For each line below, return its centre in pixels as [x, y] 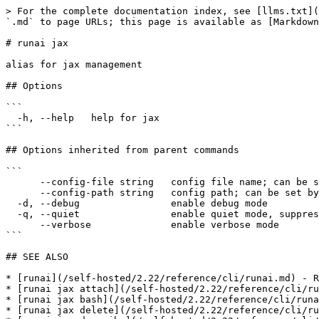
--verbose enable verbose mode [23, 225]
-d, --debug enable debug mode [11, 203]
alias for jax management [74, 64]
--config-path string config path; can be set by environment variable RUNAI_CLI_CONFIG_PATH [23, 193]
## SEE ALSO [37, 257]
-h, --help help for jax [11, 118]
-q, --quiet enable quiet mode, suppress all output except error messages [11, 214]
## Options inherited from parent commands [122, 150]
